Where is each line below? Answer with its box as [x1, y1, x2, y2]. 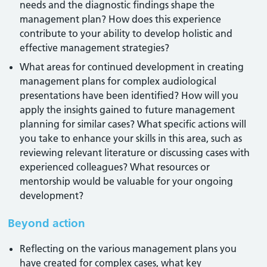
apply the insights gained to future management [20, 104, 235, 116]
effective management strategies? [20, 42, 170, 54]
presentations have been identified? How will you [20, 89, 239, 101]
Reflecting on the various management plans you [20, 243, 237, 254]
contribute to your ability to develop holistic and [20, 27, 233, 39]
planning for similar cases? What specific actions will [20, 118, 247, 130]
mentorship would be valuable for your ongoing [20, 175, 234, 187]
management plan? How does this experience [20, 13, 222, 25]
